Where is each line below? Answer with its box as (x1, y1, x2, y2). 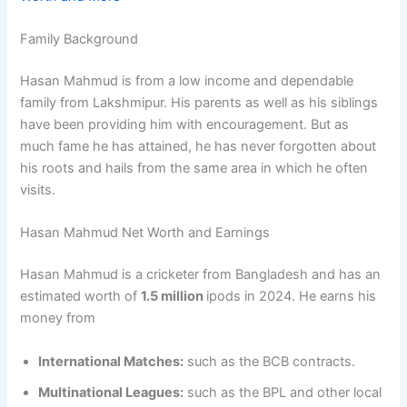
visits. (20, 182, 56, 199)
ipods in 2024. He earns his (206, 288, 377, 305)
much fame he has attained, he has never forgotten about (20, 138, 377, 155)
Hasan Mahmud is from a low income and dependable (20, 73, 354, 90)
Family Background (20, 31, 139, 48)
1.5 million (141, 288, 207, 305)
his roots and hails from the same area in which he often (20, 160, 369, 177)
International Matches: (38, 352, 184, 370)
